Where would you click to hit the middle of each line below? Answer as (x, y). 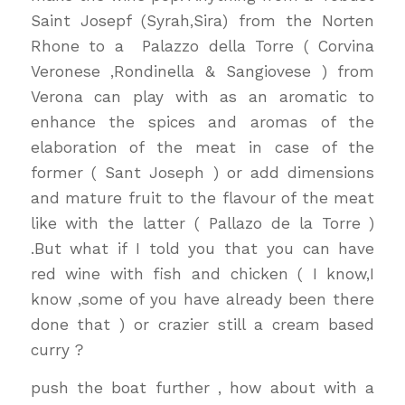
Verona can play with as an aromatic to (202, 96)
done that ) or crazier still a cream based (202, 324)
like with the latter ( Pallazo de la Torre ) (202, 223)
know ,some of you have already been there (202, 299)
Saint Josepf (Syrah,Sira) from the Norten (202, 20)
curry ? (57, 349)
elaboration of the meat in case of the (202, 147)
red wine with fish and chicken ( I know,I (202, 273)
